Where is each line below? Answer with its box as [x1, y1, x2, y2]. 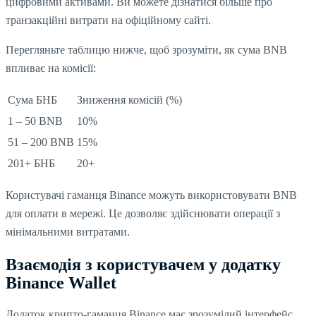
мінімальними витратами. [6, 225, 130, 238]
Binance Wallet [6, 273, 116, 292]
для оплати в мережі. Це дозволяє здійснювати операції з [6, 207, 280, 219]
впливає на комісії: [6, 61, 96, 74]
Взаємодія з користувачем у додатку [6, 255, 281, 274]
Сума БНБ [8, 93, 57, 106]
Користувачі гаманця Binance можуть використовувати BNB [6, 188, 297, 201]
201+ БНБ [8, 157, 55, 169]
